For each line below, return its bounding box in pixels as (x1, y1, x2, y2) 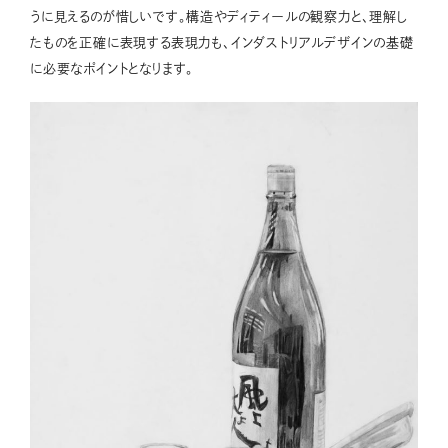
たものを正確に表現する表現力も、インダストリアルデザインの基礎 (30, 35, 414, 49)
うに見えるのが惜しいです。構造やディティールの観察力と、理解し (30, 9, 408, 23)
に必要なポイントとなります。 (30, 61, 195, 75)
